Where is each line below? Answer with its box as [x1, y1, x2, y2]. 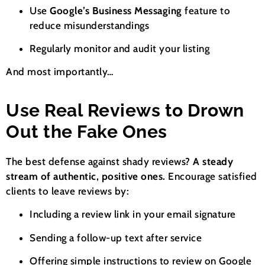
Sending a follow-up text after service [30, 231, 202, 244]
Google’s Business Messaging [50, 4, 182, 17]
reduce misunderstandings [30, 19, 149, 31]
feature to [182, 4, 230, 17]
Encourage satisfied [165, 170, 257, 182]
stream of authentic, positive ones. [6, 170, 166, 182]
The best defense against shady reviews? [6, 155, 193, 167]
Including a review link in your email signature [30, 208, 236, 221]
